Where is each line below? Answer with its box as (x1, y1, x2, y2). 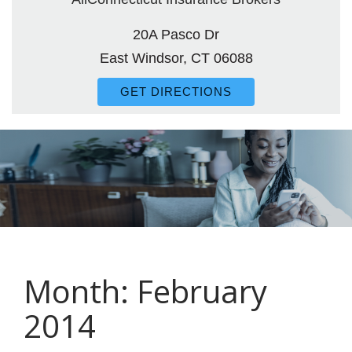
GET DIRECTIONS (120, 85, 232, 98)
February (137, 269, 267, 313)
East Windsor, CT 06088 (99, 49, 253, 66)
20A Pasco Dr (133, 26, 219, 42)
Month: (24, 269, 137, 313)
